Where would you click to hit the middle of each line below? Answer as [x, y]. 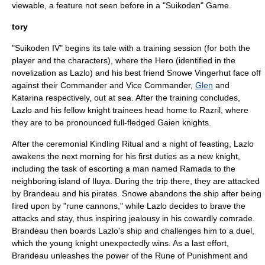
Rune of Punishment [193, 256]
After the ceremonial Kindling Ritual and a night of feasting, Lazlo [133, 144]
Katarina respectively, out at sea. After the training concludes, [126, 98]
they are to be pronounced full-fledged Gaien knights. [112, 122]
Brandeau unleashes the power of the [83, 256]
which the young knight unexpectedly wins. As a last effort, [120, 243]
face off [246, 73]
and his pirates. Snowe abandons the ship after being [161, 193]
